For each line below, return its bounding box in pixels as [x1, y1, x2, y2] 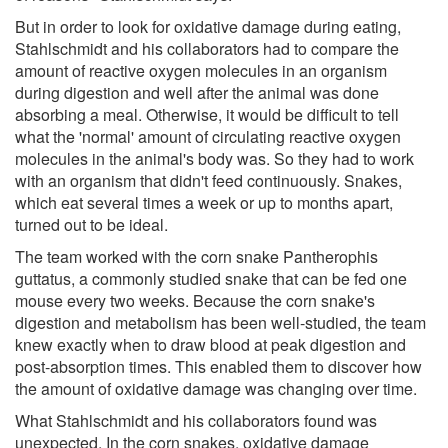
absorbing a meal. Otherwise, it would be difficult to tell [15, 102, 399, 126]
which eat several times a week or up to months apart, [15, 190, 393, 214]
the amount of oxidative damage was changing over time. [15, 376, 417, 400]
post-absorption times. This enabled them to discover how [15, 354, 422, 378]
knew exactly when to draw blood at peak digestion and [15, 332, 406, 356]
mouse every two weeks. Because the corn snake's [15, 288, 375, 312]
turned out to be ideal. [15, 212, 168, 236]
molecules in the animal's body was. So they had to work [15, 146, 414, 170]
